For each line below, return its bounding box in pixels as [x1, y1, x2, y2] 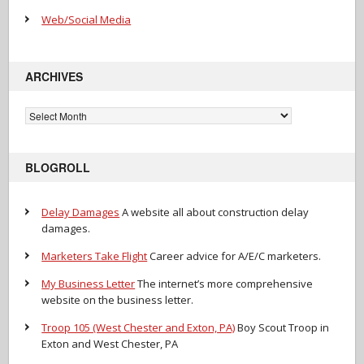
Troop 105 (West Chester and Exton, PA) [41, 319, 236, 335]
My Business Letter [41, 275, 136, 291]
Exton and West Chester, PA [41, 336, 179, 351]
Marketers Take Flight [41, 248, 148, 263]
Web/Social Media [41, 11, 132, 27]
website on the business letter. [41, 292, 194, 307]
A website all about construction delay [119, 204, 310, 219]
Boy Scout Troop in [235, 319, 330, 335]
